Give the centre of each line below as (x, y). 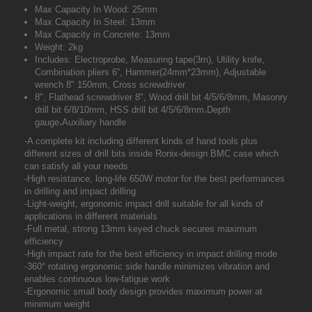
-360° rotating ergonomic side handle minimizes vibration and (147, 266)
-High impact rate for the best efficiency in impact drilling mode (151, 254)
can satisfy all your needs (76, 166)
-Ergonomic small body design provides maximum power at (143, 291)
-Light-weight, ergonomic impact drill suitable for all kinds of (144, 204)
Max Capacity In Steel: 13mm (95, 22)
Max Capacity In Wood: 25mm (96, 9)
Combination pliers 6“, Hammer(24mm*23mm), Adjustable (150, 72)
